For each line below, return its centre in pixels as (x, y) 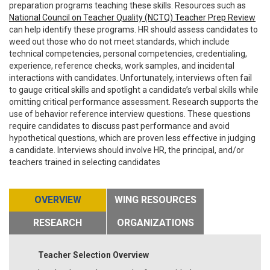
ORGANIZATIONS (155, 222)
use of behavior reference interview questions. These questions (130, 114)
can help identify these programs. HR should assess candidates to (133, 29)
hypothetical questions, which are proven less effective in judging (132, 138)
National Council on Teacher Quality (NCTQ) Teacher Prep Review (132, 17)
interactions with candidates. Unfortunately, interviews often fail (130, 77)
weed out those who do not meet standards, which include (119, 41)
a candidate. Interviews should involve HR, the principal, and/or (127, 150)
